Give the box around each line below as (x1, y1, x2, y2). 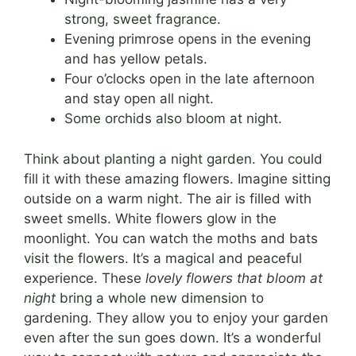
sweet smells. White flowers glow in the (24, 210, 277, 226)
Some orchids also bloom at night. (64, 110, 282, 127)
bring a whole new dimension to (56, 289, 264, 306)
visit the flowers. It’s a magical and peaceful (24, 250, 302, 266)
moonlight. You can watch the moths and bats (24, 230, 318, 246)
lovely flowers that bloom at (145, 269, 323, 286)
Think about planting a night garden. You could (24, 150, 323, 167)
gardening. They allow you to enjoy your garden (24, 309, 328, 326)
